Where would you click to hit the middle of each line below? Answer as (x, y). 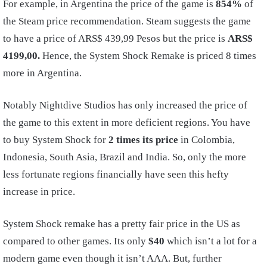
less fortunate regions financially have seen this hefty (116, 174)
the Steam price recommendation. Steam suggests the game (127, 21)
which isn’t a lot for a (211, 241)
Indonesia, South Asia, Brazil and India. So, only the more (125, 157)
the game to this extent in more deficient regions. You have (127, 122)
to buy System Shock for (56, 140)
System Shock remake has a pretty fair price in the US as (122, 224)
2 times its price (143, 140)
